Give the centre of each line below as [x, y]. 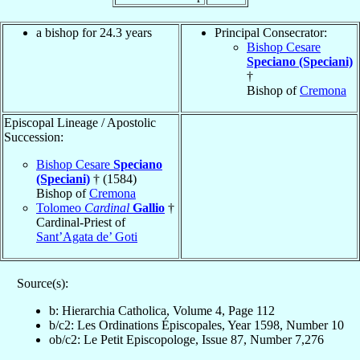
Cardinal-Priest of [81, 222]
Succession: [34, 137]
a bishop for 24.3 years [94, 32]
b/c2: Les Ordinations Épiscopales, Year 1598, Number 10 [196, 325]
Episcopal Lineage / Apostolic [80, 122]
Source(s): [42, 283]
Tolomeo [60, 207]
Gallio [149, 207]
